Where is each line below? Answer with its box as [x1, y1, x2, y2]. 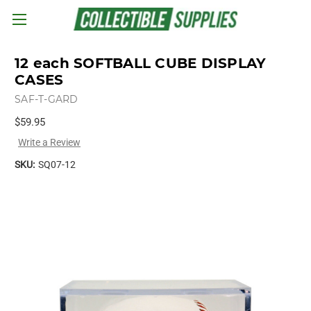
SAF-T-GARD [15, 93, 78, 106]
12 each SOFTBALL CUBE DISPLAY [15, 55, 267, 72]
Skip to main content [111, 22, 200, 33]
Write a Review [17, 136, 81, 148]
